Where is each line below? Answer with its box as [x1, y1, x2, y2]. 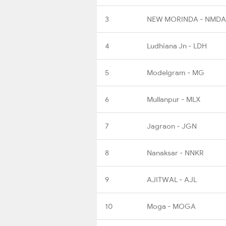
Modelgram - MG [147, 68, 204, 77]
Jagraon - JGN [147, 121, 197, 131]
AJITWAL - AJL [147, 175, 197, 184]
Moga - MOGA [147, 201, 196, 211]
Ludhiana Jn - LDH [147, 41, 207, 50]
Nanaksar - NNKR [147, 148, 204, 157]
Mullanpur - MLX [147, 94, 200, 104]
